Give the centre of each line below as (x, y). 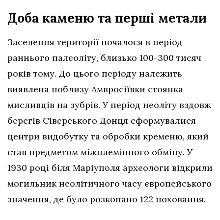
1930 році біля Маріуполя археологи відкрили (110, 167)
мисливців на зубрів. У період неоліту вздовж (109, 105)
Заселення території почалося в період (95, 42)
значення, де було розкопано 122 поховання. (107, 199)
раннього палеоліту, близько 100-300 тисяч (104, 57)
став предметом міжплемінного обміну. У (100, 152)
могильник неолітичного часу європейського (110, 183)
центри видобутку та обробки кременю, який (108, 136)
